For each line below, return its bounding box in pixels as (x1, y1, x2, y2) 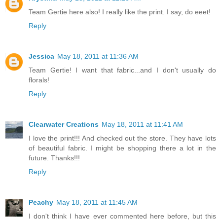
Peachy (29, 198, 53, 206)
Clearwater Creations (29, 120, 99, 128)
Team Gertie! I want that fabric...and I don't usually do (29, 66, 216, 74)
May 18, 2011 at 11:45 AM (56, 198, 138, 206)
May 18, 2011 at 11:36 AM (57, 52, 139, 60)
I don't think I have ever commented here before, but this (29, 212, 216, 220)
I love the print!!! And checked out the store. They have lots (29, 134, 216, 142)
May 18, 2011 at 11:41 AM (102, 120, 183, 128)
